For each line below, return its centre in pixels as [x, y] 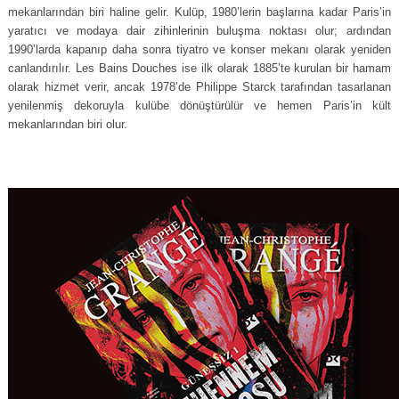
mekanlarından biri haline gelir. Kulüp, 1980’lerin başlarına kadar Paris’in [200, 12]
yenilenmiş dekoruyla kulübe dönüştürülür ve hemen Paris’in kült [200, 106]
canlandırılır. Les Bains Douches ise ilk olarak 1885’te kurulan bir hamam [200, 68]
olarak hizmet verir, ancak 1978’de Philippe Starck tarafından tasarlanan [200, 87]
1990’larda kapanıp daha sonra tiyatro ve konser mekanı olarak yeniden [200, 49]
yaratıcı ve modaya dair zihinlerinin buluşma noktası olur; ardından [200, 31]
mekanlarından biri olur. [68, 124]
